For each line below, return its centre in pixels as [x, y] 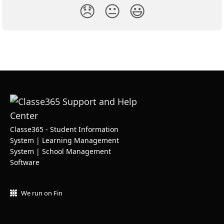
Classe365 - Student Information [64, 129]
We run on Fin [42, 193]
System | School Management [60, 151]
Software [25, 162]
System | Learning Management [64, 140]
